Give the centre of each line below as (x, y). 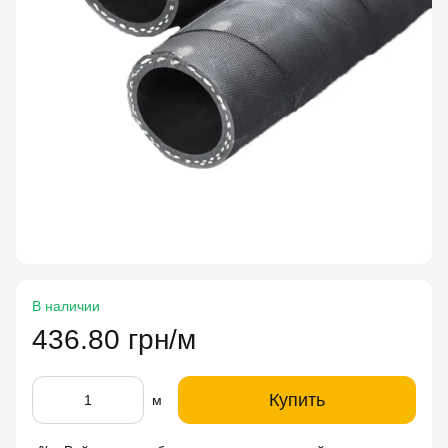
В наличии (66, 306)
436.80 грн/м (114, 339)
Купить (297, 400)
